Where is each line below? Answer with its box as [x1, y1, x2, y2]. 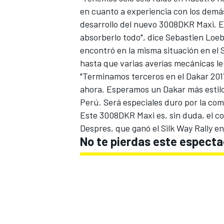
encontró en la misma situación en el [80, 44, 220, 55]
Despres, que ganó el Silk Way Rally [80, 122, 212, 133]
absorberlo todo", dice [80, 31, 165, 42]
